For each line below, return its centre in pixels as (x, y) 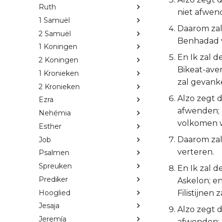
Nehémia (55, 113)
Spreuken (55, 166)
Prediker (53, 179)
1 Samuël (54, 20)
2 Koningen (58, 60)
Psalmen (54, 153)
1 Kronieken (59, 73)
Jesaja (49, 206)
